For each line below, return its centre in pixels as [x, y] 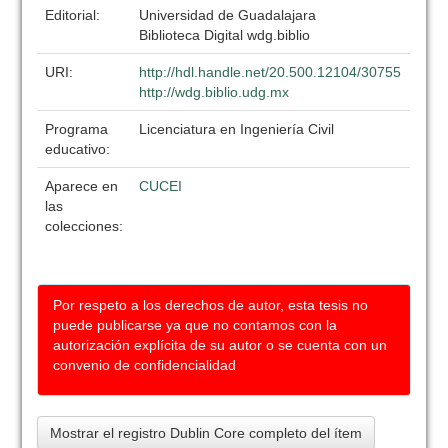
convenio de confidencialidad [145, 365]
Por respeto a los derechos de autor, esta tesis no [211, 305]
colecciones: [84, 226]
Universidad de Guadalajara [228, 15]
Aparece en [82, 186]
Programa [77, 129]
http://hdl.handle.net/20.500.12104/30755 [270, 72]
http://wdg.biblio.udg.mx [214, 92]
